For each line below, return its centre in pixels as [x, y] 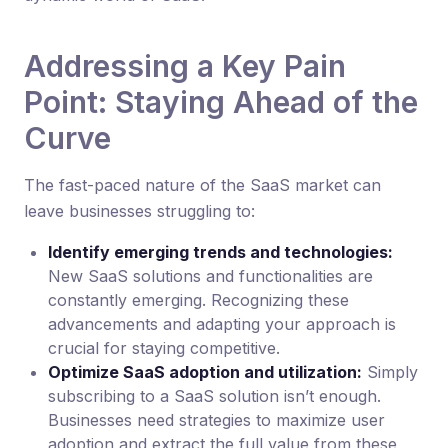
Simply [390, 372]
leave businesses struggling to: [139, 211]
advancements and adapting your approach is [222, 324]
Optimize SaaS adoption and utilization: [205, 372]
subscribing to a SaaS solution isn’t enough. [214, 396]
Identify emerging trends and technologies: [220, 252]
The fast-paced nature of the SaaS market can [202, 185]
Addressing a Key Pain [185, 66]
